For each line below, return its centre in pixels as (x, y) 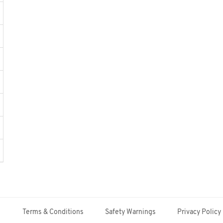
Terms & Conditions (53, 212)
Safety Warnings (130, 212)
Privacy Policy (199, 212)
